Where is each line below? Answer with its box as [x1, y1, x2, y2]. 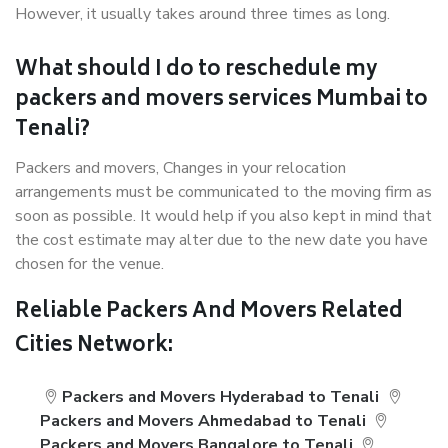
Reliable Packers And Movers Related [15, 295, 403, 330]
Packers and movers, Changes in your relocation [15, 157, 346, 179]
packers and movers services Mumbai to [15, 83, 428, 118]
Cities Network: [15, 329, 173, 364]
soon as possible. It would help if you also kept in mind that [15, 205, 432, 227]
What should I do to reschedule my [15, 53, 378, 88]
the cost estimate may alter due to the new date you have [15, 229, 428, 251]
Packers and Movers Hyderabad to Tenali [62, 386, 380, 408]
